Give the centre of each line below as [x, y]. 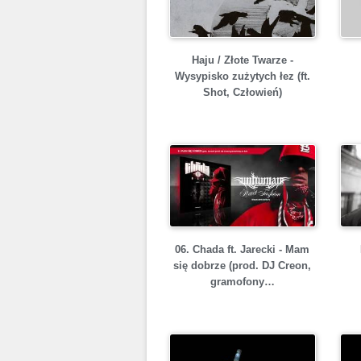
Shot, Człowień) [242, 92]
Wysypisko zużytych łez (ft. [242, 76]
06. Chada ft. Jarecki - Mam [242, 249]
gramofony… [242, 282]
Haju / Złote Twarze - [242, 60]
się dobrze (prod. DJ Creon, [242, 266]
